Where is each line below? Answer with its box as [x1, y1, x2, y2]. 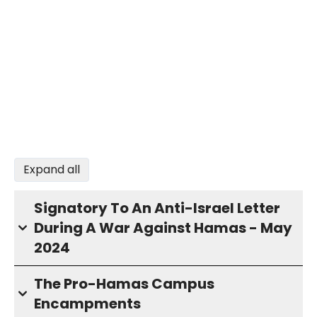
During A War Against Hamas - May [34, 218, 292, 238]
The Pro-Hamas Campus [34, 274, 214, 294]
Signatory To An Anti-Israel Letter [34, 198, 280, 218]
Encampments [34, 294, 141, 313]
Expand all [23, 161, 80, 178]
